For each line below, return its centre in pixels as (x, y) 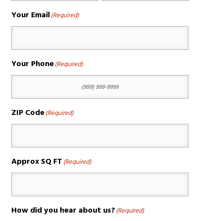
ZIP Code (28, 113)
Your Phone (33, 64)
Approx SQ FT (37, 162)
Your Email (31, 15)
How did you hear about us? (63, 210)
